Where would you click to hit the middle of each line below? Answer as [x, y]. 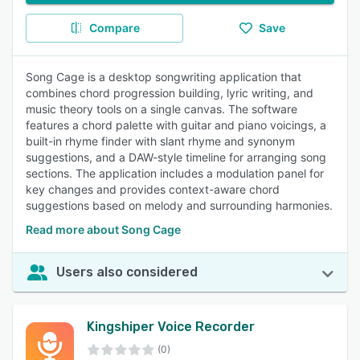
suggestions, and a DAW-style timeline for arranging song [176, 157]
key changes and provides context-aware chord [153, 189]
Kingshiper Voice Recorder [171, 327]
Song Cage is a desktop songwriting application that [164, 77]
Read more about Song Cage [103, 229]
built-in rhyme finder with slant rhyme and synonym [160, 141]
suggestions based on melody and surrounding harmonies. [179, 205]
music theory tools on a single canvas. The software [162, 109]
